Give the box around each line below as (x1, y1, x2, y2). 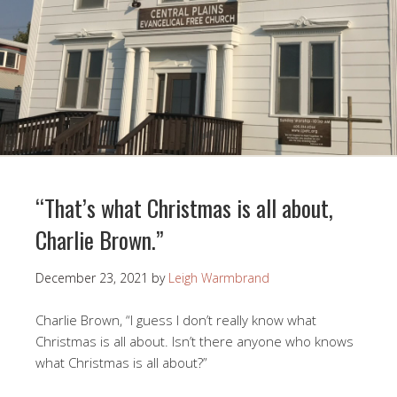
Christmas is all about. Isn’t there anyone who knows (35, 332, 354, 351)
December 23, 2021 (35, 269, 148, 287)
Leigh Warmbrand (168, 269, 269, 287)
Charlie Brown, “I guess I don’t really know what (35, 311, 316, 330)
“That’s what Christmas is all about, (35, 191, 333, 226)
